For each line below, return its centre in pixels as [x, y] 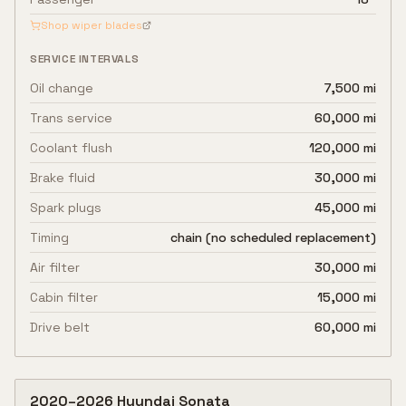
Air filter [55, 267]
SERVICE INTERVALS [85, 59]
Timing [49, 237]
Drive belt [60, 327]
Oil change [62, 88]
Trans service [71, 118]
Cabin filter [64, 297]
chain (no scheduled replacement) [273, 237]
